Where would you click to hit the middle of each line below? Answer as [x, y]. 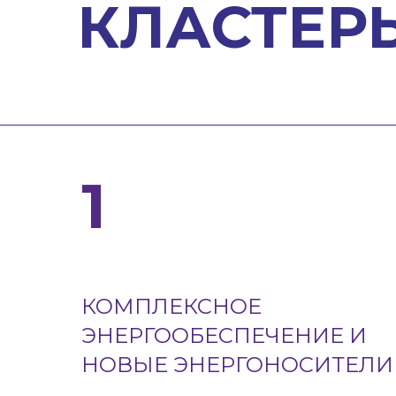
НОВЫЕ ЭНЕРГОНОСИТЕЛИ [237, 365]
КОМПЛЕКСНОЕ [171, 306]
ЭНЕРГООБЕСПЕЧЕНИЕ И [224, 335]
